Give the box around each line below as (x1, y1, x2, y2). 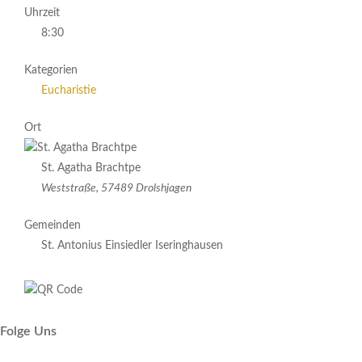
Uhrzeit (24, 7, 60, 19)
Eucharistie (41, 85, 96, 96)
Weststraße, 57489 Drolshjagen (41, 183, 192, 194)
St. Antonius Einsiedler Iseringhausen (41, 240, 223, 251)
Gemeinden (24, 220, 81, 231)
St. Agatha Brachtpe (41, 162, 141, 174)
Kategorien (24, 65, 78, 76)
